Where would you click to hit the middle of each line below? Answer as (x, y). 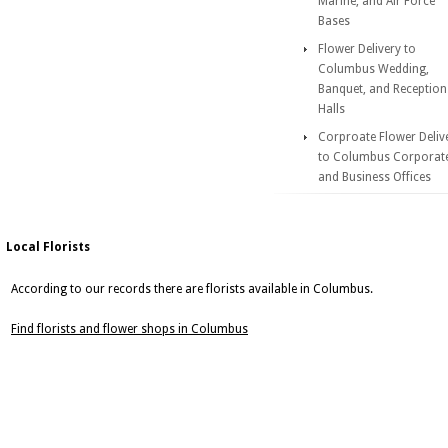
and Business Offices (374, 177)
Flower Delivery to (367, 49)
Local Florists (48, 247)
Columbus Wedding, (373, 69)
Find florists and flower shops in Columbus (129, 329)
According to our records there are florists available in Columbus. (192, 289)
